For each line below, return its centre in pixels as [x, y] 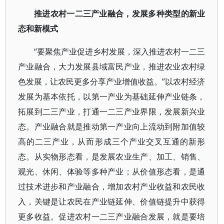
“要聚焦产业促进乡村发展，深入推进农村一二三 [120, 51]
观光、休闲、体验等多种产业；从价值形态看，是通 [112, 171]
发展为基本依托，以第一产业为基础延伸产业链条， [112, 96]
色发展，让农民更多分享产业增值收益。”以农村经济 [112, 81]
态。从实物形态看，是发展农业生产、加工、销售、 [112, 156]
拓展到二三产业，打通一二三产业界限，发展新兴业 [112, 111]
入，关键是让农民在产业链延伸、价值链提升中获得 [112, 201]
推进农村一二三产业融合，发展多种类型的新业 [120, 13]
